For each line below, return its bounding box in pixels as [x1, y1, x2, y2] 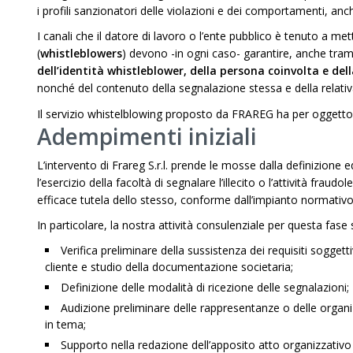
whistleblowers [40, 46, 122, 61]
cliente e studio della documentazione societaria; [45, 259, 293, 274]
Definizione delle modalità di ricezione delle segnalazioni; [61, 280, 349, 295]
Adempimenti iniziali [37, 121, 257, 151]
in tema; [45, 317, 86, 332]
